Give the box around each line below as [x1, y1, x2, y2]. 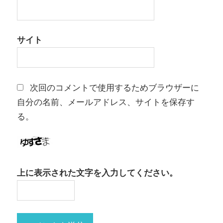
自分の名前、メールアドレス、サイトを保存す [17, 95, 195, 109]
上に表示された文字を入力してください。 [17, 166, 178, 179]
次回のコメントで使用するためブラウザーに [29, 81, 199, 94]
